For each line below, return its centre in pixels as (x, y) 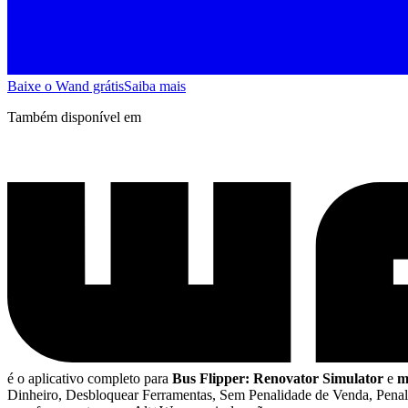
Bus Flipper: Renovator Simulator (278, 379)
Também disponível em (74, 117)
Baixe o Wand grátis (66, 86)
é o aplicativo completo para (90, 379)
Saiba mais (155, 86)
